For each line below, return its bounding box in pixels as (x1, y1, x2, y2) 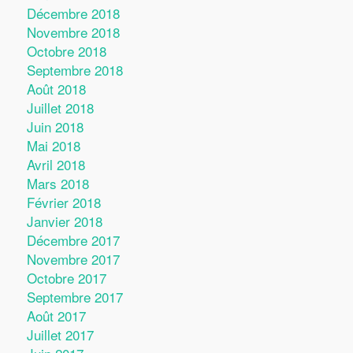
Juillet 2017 (26, 325, 94, 344)
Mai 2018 (26, 136, 80, 155)
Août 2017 (26, 306, 86, 325)
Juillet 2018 (26, 98, 94, 117)
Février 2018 (26, 192, 101, 212)
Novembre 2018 (26, 22, 120, 42)
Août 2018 (26, 79, 86, 98)
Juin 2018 (26, 117, 84, 136)
